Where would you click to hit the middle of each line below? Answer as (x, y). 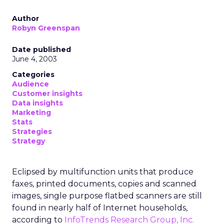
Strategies (32, 131)
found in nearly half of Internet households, (100, 208)
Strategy (28, 141)
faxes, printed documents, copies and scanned (104, 184)
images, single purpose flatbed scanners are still (107, 196)
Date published (41, 49)
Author (25, 18)
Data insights (37, 103)
